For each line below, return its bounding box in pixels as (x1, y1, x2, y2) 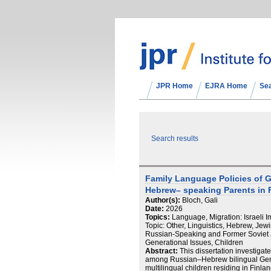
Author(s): (145, 196, 180, 204)
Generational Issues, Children (145, 238, 243, 247)
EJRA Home (205, 82, 247, 90)
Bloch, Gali (182, 196, 218, 204)
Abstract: (145, 247, 178, 255)
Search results (151, 134, 198, 143)
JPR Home (156, 82, 193, 90)
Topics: (145, 213, 170, 221)
